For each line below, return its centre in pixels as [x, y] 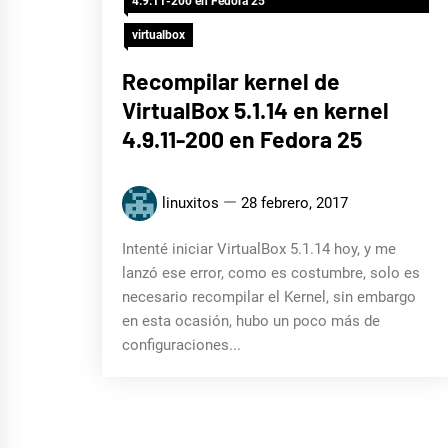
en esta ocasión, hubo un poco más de [251, 321]
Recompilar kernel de [231, 81]
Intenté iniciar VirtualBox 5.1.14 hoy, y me [259, 249]
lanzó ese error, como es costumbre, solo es [271, 273]
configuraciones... [181, 345]
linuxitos [190, 203]
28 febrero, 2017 [294, 203]
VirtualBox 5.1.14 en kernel [255, 110]
